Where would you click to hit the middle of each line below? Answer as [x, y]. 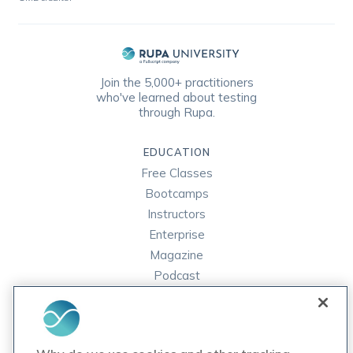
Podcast [176, 276]
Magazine [176, 255]
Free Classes [176, 173]
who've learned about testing [176, 98]
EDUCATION [176, 152]
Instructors [176, 214]
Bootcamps [176, 194]
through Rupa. [176, 113]
